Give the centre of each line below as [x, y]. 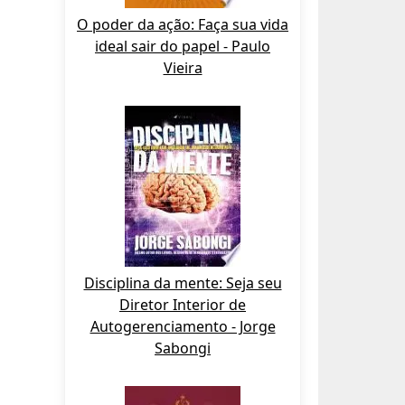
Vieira [183, 68]
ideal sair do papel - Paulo [183, 46]
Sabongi [183, 348]
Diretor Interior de [183, 305]
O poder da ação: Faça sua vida [183, 24]
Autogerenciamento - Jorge [183, 326]
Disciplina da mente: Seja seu [183, 283]
